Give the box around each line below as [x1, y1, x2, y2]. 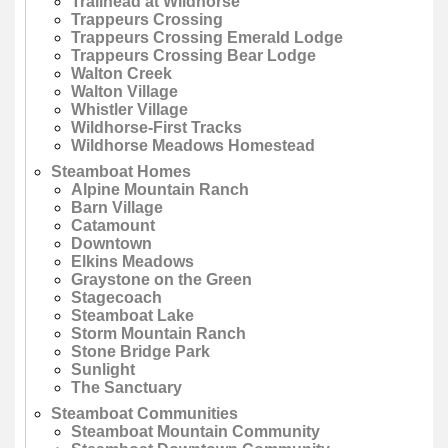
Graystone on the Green [71, 271, 252, 289]
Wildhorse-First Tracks [71, 119, 242, 137]
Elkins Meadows [71, 253, 194, 271]
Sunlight [71, 361, 135, 379]
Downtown [71, 235, 152, 253]
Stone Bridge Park [71, 343, 210, 361]
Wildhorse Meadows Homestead [71, 137, 315, 155]
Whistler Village [71, 101, 188, 119]
